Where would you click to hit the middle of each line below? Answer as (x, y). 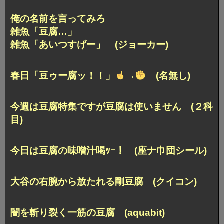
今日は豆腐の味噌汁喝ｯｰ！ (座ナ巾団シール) (109, 150)
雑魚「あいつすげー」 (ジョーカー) (89, 44)
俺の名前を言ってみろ (58, 18)
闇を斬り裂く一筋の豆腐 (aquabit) (88, 212)
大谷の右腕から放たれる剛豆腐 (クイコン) (104, 181)
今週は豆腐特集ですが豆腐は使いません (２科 (112, 106)
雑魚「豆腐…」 (44, 31)
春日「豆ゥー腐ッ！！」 (63, 75)
